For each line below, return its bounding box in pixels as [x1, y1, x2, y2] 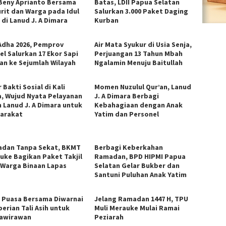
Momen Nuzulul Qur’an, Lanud [94, 82, 192, 91]
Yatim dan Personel [94, 109, 159, 119]
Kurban [94, 15, 119, 25]
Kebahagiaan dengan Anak [94, 100, 183, 109]
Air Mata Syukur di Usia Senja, [94, 39, 192, 49]
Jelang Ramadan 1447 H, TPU [94, 194, 189, 203]
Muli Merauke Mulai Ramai [94, 203, 180, 212]
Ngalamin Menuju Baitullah [94, 58, 183, 67]
